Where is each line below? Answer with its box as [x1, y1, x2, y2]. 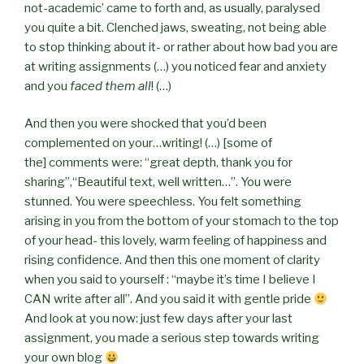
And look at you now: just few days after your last [24, 311, 292, 327]
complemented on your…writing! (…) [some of [24, 136, 272, 151]
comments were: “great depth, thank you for [46, 155, 292, 171]
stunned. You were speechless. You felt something [24, 194, 301, 210]
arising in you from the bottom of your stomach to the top [24, 214, 339, 229]
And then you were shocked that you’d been [24, 116, 266, 132]
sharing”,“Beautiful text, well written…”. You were [24, 175, 292, 190]
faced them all [70, 78, 151, 93]
